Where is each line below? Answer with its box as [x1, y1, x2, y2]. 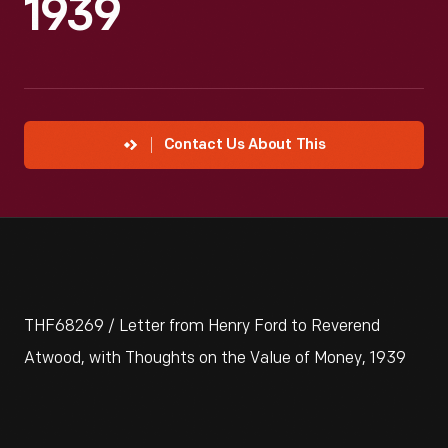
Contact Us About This [163, 138, 326, 153]
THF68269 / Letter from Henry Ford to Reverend [24, 317, 380, 336]
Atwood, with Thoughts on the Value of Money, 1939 [24, 349, 406, 368]
